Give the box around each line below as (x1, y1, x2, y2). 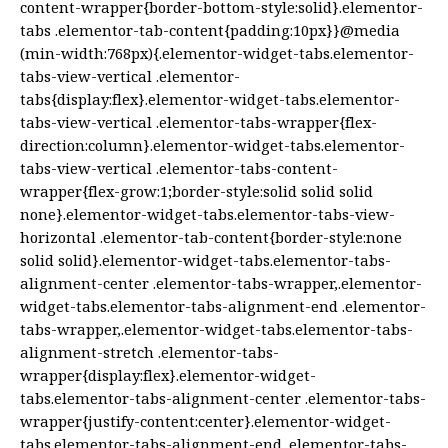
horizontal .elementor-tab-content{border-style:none (20, 227, 402, 248)
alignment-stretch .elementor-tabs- (20, 342, 279, 363)
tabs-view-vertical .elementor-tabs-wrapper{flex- (20, 112, 377, 133)
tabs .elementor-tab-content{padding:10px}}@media (20, 20, 400, 41)
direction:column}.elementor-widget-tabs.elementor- (20, 135, 405, 156)
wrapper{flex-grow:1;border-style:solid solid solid (20, 181, 373, 202)
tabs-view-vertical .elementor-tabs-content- (20, 158, 338, 179)
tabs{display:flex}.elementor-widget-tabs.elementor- (20, 89, 400, 110)
